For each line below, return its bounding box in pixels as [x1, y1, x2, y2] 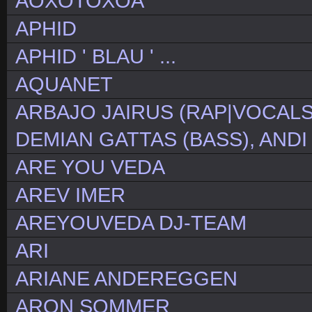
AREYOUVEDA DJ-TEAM [15, 212, 247, 235]
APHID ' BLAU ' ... [15, 45, 176, 68]
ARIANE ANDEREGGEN [15, 267, 237, 290]
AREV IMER [15, 184, 125, 207]
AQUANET [15, 73, 113, 96]
